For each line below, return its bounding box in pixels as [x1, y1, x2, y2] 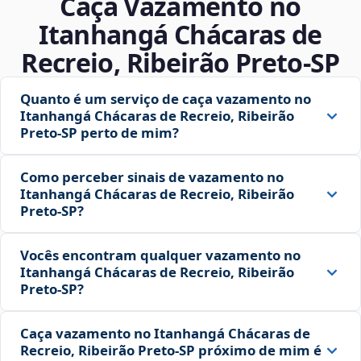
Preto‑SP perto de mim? [20, 123, 179, 143]
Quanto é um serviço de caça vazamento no [20, 89, 311, 109]
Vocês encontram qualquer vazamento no [20, 246, 301, 265]
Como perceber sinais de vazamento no [20, 168, 284, 187]
